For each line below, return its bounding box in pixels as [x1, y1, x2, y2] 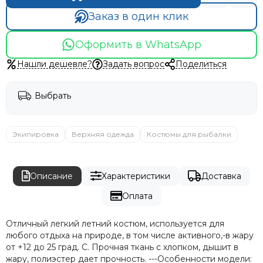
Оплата [122, 190, 153, 201]
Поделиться [175, 58, 227, 69]
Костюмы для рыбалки [147, 129, 231, 139]
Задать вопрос [103, 58, 165, 69]
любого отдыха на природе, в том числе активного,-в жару [6, 230, 254, 241]
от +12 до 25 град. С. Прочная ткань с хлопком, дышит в [6, 241, 238, 252]
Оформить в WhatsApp [75, 38, 202, 51]
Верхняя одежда [72, 129, 134, 139]
